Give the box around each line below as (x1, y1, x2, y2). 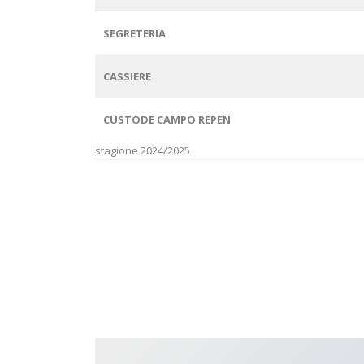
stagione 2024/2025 (95, 142, 190, 158)
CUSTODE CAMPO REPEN (103, 111, 231, 127)
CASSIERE (103, 68, 151, 84)
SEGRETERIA (103, 25, 166, 41)
